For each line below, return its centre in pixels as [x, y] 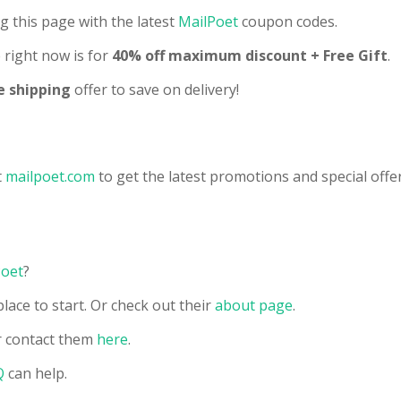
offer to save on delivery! [155, 90]
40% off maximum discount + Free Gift [250, 56]
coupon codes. [290, 22]
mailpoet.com [50, 177]
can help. [36, 374]
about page [254, 306]
